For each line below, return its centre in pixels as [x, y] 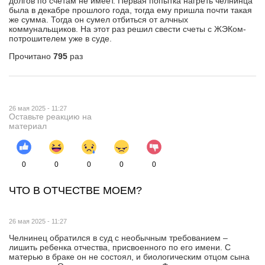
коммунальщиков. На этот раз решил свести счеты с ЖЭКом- [127, 29]
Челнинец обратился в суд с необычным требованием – [118, 237]
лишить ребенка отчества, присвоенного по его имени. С [120, 247]
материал [28, 126]
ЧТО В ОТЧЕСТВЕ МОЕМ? [75, 190]
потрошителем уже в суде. [60, 38]
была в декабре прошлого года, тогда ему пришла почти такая [130, 10]
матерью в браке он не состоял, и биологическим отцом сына [129, 256]
